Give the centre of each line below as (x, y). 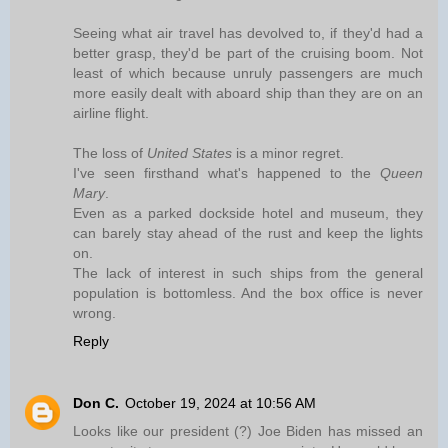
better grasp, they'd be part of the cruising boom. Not (248, 52)
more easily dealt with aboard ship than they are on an (248, 92)
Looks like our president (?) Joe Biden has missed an (248, 430)
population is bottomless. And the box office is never (248, 292)
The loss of (110, 152)
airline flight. (111, 112)
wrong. (94, 312)
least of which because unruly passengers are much (248, 72)
